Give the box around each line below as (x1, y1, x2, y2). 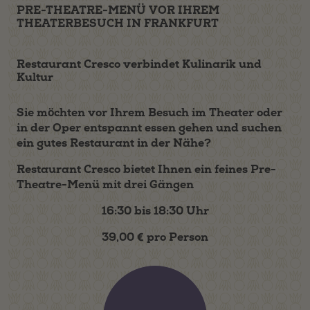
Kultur (17, 70, 53, 84)
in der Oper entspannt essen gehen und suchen (17, 120, 282, 135)
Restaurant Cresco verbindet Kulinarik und (17, 57, 262, 71)
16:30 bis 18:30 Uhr (101, 203, 209, 218)
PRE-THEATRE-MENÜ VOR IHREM (17, 3, 219, 17)
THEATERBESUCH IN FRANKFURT (17, 16, 219, 30)
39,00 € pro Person (102, 230, 208, 244)
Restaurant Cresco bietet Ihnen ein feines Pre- (17, 162, 276, 176)
